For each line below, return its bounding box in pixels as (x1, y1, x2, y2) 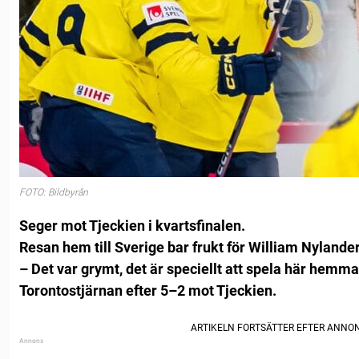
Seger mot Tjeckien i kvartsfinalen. (19, 217, 245, 235)
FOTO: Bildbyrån (19, 186, 88, 198)
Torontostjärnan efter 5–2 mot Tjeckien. (19, 282, 276, 300)
